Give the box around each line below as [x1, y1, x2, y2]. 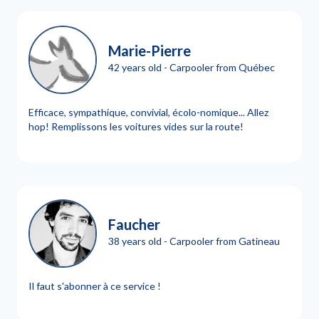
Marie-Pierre [108, 41, 191, 59]
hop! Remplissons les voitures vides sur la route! [28, 120, 244, 132]
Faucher [108, 215, 160, 233]
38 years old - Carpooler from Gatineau [108, 234, 280, 247]
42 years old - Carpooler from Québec [108, 61, 275, 73]
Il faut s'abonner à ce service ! [28, 280, 161, 292]
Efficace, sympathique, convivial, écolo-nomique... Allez [28, 106, 268, 118]
